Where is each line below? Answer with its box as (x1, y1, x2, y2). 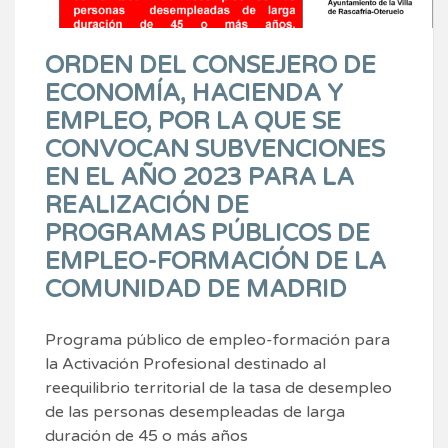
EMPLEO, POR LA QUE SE (45, 106, 341, 136)
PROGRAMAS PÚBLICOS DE (45, 218, 370, 248)
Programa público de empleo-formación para (45, 329, 390, 350)
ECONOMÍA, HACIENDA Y (45, 78, 343, 108)
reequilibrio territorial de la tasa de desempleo (45, 377, 392, 398)
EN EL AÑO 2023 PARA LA (45, 162, 354, 192)
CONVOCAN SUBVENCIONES (45, 134, 385, 164)
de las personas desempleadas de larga (45, 401, 345, 422)
